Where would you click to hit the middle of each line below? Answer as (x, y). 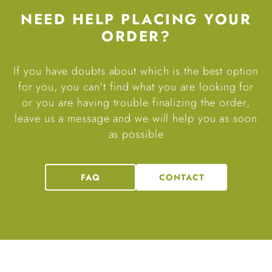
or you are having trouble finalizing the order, (136, 103)
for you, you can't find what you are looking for (136, 87)
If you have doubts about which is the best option (136, 71)
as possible (136, 134)
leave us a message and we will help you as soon (136, 119)
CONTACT (182, 178)
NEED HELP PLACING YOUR (136, 19)
